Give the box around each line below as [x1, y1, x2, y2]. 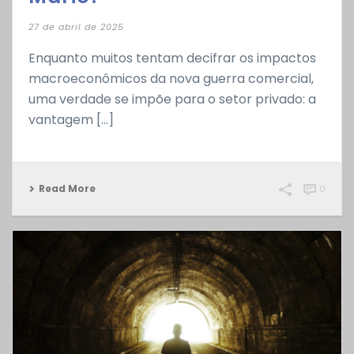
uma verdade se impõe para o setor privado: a [28, 90, 316, 109]
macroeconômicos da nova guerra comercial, [28, 70, 314, 88]
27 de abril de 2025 [28, 21, 124, 34]
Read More [39, 182, 96, 196]
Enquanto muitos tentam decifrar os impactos [28, 49, 316, 68]
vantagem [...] [28, 111, 114, 130]
